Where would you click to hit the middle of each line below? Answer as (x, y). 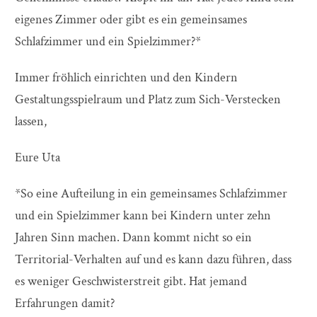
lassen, (31, 122)
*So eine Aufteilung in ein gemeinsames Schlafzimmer (151, 194)
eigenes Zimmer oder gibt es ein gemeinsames (131, 20)
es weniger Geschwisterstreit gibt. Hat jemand (131, 282)
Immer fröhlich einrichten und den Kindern (126, 78)
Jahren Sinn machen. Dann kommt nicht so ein (133, 238)
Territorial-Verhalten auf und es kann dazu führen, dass (153, 260)
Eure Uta (38, 158)
